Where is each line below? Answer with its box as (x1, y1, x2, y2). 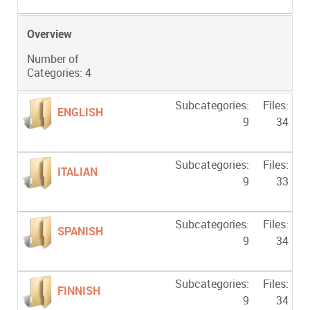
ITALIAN (57, 164, 98, 180)
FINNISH (57, 283, 100, 299)
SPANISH (57, 224, 103, 239)
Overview (27, 26, 72, 42)
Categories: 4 (27, 65, 91, 81)
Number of (27, 51, 79, 67)
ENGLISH (57, 104, 103, 120)
